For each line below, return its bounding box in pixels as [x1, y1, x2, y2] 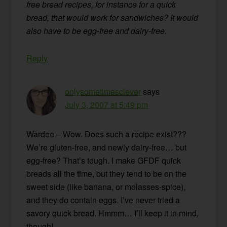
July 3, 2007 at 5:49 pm [65, 98, 148, 110]
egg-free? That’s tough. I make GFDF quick [26, 154, 181, 166]
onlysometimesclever [65, 85, 141, 97]
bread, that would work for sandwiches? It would [26, 11, 199, 23]
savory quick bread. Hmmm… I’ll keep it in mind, [26, 207, 199, 219]
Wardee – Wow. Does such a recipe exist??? [26, 128, 187, 140]
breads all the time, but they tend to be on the [26, 167, 187, 179]
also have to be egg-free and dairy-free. [26, 24, 167, 36]
